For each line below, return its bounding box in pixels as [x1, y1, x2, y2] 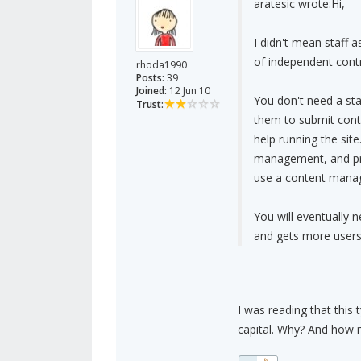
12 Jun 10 [167, 84, 210, 98]
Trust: [136, 98, 164, 112]
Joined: [136, 84, 167, 98]
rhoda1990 [136, 58, 187, 73]
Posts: [136, 71, 164, 85]
